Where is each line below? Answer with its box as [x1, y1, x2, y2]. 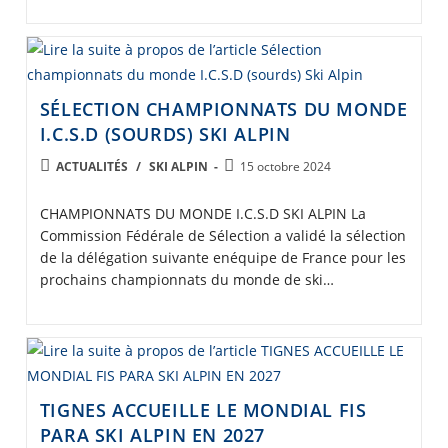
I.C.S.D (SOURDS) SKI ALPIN [39, 122, 291, 146]
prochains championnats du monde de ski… [39, 270, 334, 289]
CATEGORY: [38, 178, 115, 197]
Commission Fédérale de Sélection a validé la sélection [39, 226, 406, 245]
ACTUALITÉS [55, 158, 128, 175]
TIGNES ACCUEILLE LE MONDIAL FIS [39, 398, 367, 422]
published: [222, 178, 295, 197]
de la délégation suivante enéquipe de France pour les [39, 248, 406, 267]
